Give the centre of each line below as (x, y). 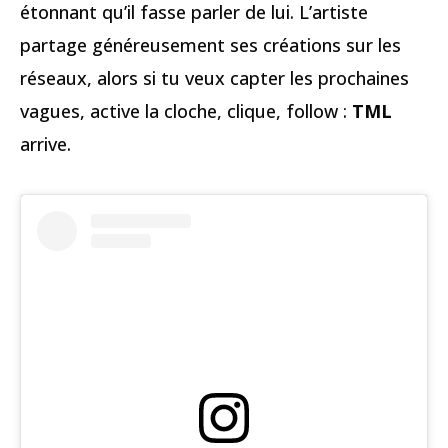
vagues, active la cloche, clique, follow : (186, 110)
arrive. (45, 143)
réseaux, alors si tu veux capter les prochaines (214, 77)
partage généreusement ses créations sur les (210, 44)
